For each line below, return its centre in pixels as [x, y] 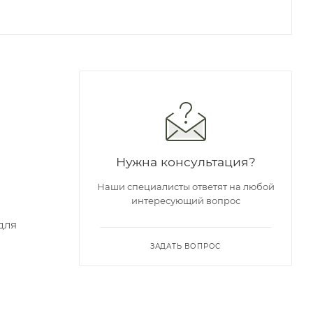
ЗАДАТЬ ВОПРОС [185, 246]
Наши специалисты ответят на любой [185, 186]
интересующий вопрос [185, 200]
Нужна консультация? [185, 161]
